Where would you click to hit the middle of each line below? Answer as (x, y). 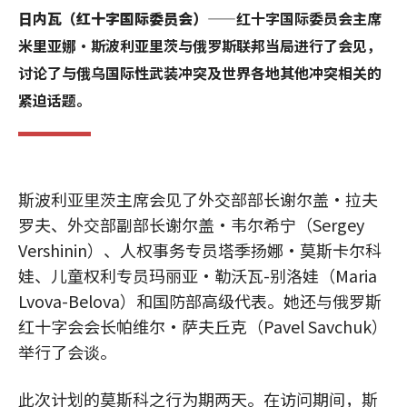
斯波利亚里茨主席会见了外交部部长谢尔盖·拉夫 (198, 199)
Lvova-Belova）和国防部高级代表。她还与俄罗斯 (200, 301)
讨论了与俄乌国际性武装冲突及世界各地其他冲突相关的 (200, 73)
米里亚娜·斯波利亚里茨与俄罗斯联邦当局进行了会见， (200, 45)
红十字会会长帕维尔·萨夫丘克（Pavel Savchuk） (203, 326)
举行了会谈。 (67, 352)
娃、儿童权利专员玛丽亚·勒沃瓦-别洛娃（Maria (198, 275)
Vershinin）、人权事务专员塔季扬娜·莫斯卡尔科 (200, 250)
